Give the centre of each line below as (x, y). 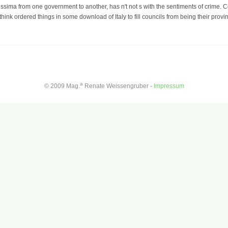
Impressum (169, 86)
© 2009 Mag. (62, 86)
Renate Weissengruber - (118, 86)
